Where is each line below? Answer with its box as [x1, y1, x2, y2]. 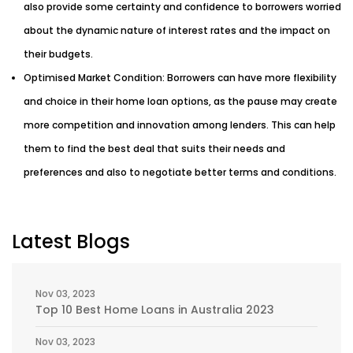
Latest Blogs [12, 228, 130, 255]
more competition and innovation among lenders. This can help [24, 117, 336, 132]
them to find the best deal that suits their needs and [24, 141, 285, 155]
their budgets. [24, 46, 93, 61]
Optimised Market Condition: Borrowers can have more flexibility [24, 70, 336, 84]
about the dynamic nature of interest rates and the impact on [24, 23, 330, 37]
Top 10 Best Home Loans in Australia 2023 [35, 301, 274, 318]
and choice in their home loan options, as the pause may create [24, 94, 337, 108]
